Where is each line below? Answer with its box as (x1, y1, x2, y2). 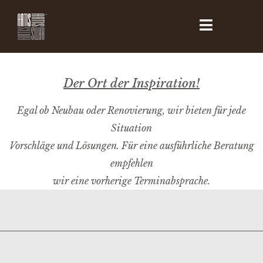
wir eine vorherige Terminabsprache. (53, 175, 210, 187)
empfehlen (110, 157, 153, 169)
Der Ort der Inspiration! (63, 76, 200, 90)
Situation (111, 122, 152, 134)
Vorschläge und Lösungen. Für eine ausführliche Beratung (9, 140, 254, 151)
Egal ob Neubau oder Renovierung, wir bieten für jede (17, 104, 246, 116)
